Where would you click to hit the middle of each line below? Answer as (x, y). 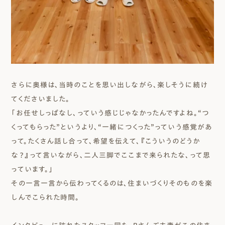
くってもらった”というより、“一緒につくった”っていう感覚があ (112, 127)
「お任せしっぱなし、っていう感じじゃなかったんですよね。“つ (110, 113)
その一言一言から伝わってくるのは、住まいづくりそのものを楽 (112, 183)
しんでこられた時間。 (45, 197)
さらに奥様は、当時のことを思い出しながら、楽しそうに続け (109, 85)
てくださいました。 (41, 99)
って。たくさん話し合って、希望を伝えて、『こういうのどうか (105, 141)
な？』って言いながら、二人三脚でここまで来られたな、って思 (111, 155)
